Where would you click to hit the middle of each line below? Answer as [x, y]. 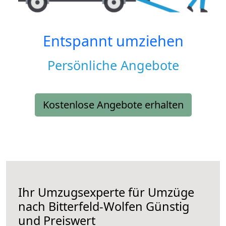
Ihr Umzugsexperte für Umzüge [106, 192]
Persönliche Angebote [113, 65]
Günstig [166, 207]
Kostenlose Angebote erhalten [113, 105]
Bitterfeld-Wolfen [96, 207]
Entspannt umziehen [113, 41]
